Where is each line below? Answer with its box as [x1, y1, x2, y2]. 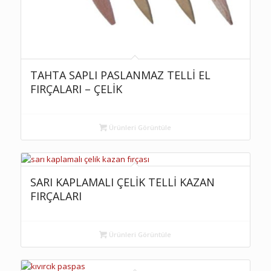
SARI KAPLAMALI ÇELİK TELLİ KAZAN [30, 175, 215, 190]
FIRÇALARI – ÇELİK [30, 82, 122, 97]
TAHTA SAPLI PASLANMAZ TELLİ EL [30, 68, 211, 83]
